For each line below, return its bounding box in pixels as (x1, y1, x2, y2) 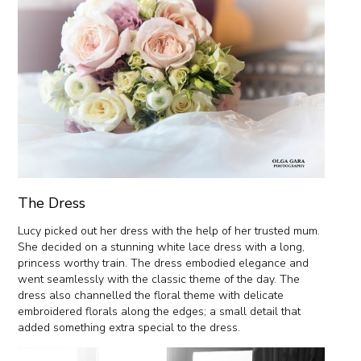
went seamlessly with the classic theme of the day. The (18, 271, 301, 287)
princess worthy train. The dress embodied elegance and (18, 255, 309, 271)
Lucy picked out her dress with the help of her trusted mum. (18, 222, 321, 239)
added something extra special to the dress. (18, 319, 244, 335)
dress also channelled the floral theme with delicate (18, 287, 284, 303)
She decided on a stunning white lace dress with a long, (18, 239, 305, 255)
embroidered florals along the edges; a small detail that (18, 303, 301, 319)
